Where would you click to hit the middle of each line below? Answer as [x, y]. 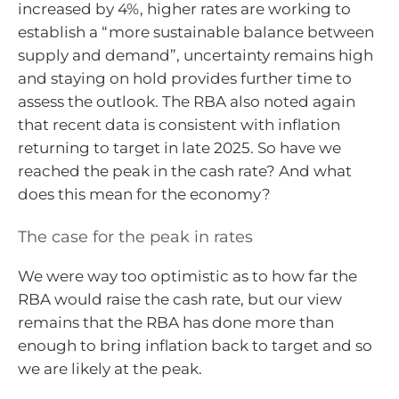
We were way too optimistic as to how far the [187, 277]
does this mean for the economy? [144, 194]
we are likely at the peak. [110, 369]
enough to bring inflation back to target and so [195, 346]
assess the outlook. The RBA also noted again [187, 101]
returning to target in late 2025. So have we [179, 147]
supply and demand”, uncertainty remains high [195, 55]
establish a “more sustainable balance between [196, 32]
